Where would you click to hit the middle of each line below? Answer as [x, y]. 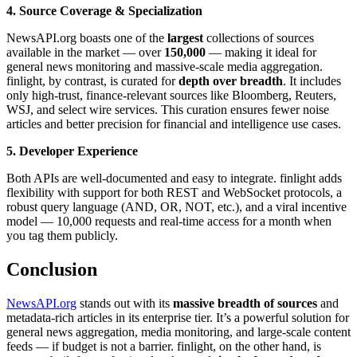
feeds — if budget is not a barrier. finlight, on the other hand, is [164, 347]
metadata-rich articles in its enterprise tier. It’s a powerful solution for [178, 318]
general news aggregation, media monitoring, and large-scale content [178, 332]
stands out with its [125, 304]
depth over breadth [231, 81]
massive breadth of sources [245, 304]
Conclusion [52, 270]
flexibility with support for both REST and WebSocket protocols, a [174, 193]
